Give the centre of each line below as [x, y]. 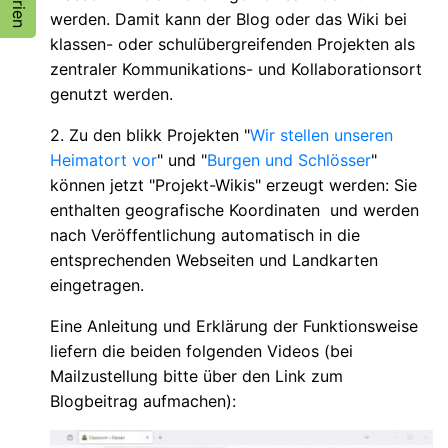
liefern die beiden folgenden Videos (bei [201, 350]
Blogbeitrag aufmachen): [143, 400]
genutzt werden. [111, 93]
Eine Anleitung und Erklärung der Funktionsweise [234, 325]
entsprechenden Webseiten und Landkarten [214, 259]
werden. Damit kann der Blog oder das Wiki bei [228, 18]
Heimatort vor [103, 159]
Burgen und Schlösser [289, 159]
